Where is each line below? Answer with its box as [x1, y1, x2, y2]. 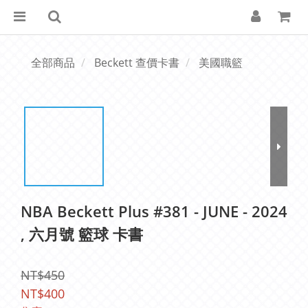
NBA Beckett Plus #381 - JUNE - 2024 [21, 201, 287, 221]
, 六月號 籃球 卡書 [21, 223, 143, 244]
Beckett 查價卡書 [94, 55, 179, 70]
